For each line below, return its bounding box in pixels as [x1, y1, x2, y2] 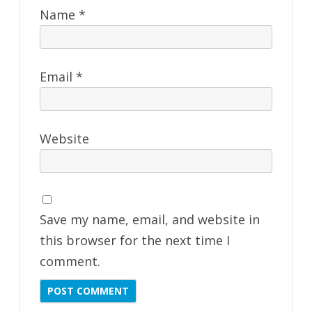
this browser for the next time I [40, 231, 230, 249]
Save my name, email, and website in [40, 210, 260, 228]
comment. [40, 252, 100, 270]
